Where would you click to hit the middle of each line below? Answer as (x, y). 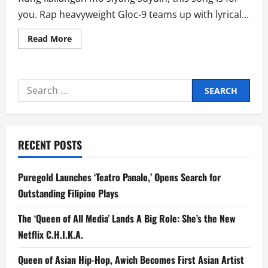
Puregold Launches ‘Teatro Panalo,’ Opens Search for (119, 177)
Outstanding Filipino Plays (68, 194)
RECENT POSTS (50, 145)
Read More (50, 39)
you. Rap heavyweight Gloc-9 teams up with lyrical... (133, 15)
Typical (86, 130)
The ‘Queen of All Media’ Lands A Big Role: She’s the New (127, 219)
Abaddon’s (93, 89)
